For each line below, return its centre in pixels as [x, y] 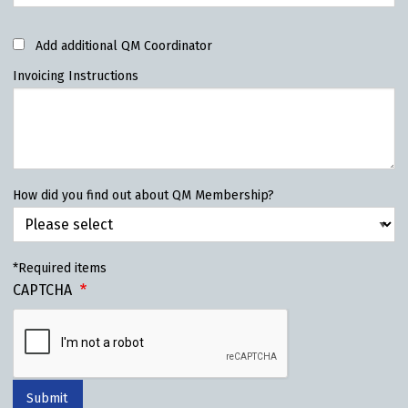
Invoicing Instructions [76, 76]
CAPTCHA [44, 291]
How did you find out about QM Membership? [143, 196]
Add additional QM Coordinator [124, 46]
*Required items [60, 269]
